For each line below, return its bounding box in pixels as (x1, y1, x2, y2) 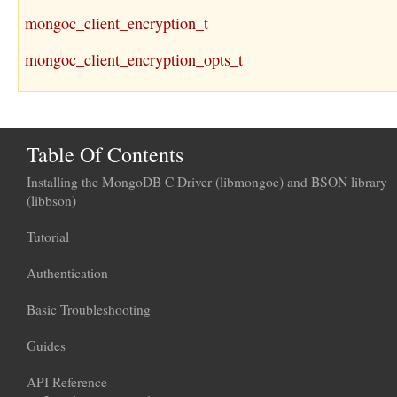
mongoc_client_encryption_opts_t (25, 49, 243, 71)
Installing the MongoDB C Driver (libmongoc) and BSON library (27, 173, 387, 191)
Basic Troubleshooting (27, 300, 151, 319)
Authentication (27, 264, 108, 283)
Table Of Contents (27, 140, 183, 169)
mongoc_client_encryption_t (25, 12, 208, 35)
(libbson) (27, 191, 76, 210)
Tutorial (27, 228, 69, 246)
